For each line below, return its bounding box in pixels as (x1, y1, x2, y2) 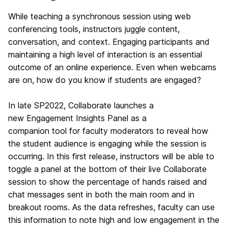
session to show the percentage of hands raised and (8, 177, 207, 187)
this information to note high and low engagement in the (8, 215, 219, 225)
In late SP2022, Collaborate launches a (8, 100, 154, 110)
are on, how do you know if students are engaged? (8, 75, 204, 85)
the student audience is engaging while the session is (8, 138, 207, 149)
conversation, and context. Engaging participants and (8, 37, 210, 47)
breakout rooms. (8, 202, 72, 212)
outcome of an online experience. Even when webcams (8, 62, 216, 72)
